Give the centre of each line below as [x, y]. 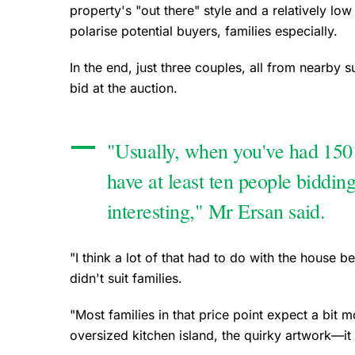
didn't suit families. [126, 279]
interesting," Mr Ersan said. [216, 211]
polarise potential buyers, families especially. [206, 31]
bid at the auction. [126, 88]
